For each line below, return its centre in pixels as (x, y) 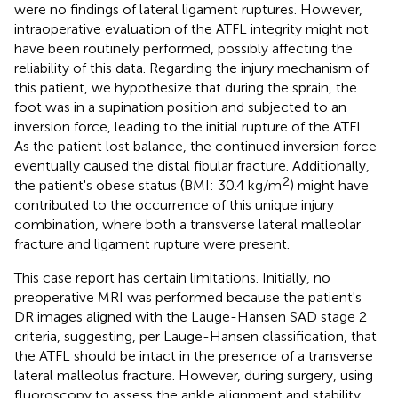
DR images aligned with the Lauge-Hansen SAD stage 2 (191, 316)
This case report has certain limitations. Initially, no (172, 277)
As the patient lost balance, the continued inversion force (195, 146)
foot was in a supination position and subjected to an (180, 107)
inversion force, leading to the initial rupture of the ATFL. (191, 126)
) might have (329, 185)
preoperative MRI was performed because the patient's (188, 297)
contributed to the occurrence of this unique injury (174, 204)
